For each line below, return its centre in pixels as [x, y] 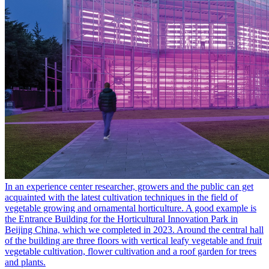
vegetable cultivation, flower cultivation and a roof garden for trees [131, 252]
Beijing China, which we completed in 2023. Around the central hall [134, 230]
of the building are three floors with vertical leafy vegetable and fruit [133, 241]
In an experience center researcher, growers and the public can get [129, 187]
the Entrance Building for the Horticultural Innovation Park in [121, 219]
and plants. [25, 262]
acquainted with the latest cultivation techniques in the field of [121, 198]
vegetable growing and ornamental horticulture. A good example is [131, 208]
